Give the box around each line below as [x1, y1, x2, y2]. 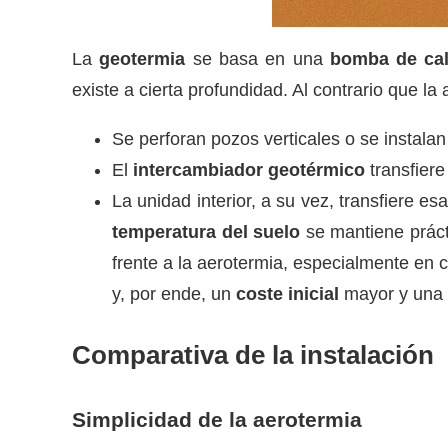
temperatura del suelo [112, 222, 301, 243]
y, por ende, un [112, 284, 236, 305]
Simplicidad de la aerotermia [72, 407, 362, 431]
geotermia [99, 49, 186, 70]
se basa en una [185, 49, 330, 70]
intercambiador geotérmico [133, 160, 365, 181]
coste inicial [236, 284, 339, 305]
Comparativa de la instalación [72, 339, 434, 370]
